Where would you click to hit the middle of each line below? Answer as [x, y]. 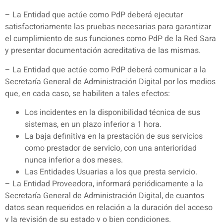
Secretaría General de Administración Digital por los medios [110, 82]
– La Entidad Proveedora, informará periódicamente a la [104, 184]
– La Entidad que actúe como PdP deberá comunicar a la [106, 70]
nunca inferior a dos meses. [74, 160]
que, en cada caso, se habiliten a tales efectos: [87, 93]
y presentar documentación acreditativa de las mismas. [103, 51]
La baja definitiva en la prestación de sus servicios [114, 136]
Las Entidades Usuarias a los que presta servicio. [111, 172]
